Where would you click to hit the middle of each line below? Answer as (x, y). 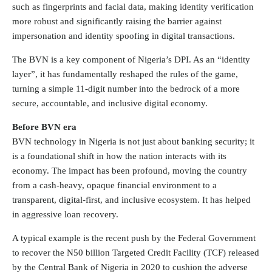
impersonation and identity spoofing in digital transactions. (124, 36)
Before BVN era (44, 127)
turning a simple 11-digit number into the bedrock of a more (126, 89)
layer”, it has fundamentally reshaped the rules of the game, (125, 74)
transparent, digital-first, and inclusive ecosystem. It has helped (131, 199)
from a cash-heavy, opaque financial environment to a (114, 185)
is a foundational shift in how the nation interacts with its (119, 156)
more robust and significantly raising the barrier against (117, 22)
